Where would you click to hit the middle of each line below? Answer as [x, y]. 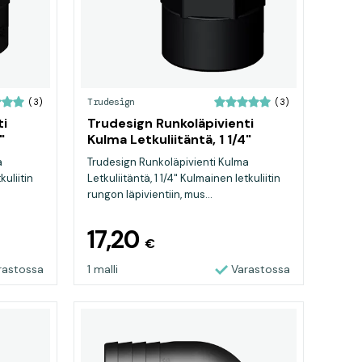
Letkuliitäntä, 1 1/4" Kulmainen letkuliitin [184, 178]
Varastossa [261, 269]
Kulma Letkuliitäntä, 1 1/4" [169, 139]
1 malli [103, 269]
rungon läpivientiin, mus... [150, 194]
